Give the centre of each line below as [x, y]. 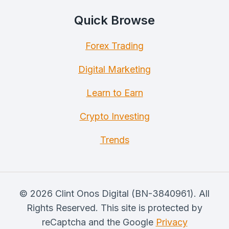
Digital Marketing [114, 69]
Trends [114, 140]
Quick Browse [114, 20]
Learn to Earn [114, 93]
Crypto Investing [114, 116]
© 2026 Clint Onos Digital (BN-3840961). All [114, 193]
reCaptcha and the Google [99, 222]
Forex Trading [114, 46]
